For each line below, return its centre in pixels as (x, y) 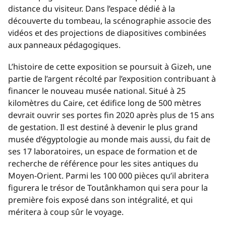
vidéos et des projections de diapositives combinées (107, 33)
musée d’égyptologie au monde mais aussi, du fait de (109, 139)
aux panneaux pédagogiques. (64, 45)
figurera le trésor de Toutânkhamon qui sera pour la (108, 187)
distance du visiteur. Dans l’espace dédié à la (92, 8)
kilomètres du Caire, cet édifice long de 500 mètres (105, 103)
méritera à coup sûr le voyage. (66, 212)
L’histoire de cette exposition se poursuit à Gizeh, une (110, 66)
